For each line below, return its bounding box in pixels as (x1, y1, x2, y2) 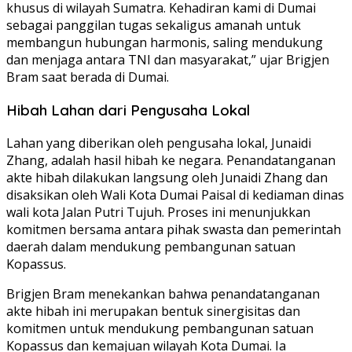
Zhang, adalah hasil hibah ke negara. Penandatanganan (6, 151, 335, 169)
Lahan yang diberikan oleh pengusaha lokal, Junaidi (6, 134, 311, 152)
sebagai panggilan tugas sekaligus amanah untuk (6, 16, 301, 35)
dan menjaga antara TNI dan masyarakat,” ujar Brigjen (6, 51, 329, 69)
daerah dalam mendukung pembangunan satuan (6, 237, 295, 255)
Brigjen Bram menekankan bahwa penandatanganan (6, 284, 320, 302)
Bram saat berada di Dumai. (6, 68, 169, 86)
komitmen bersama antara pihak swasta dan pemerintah (6, 220, 341, 238)
